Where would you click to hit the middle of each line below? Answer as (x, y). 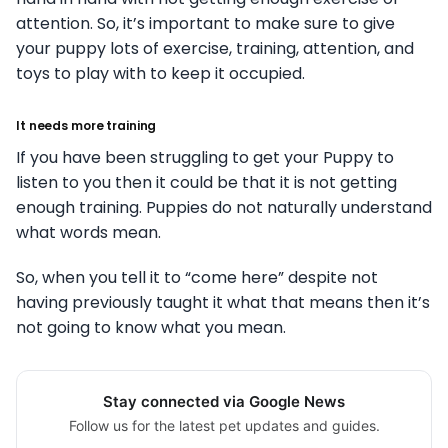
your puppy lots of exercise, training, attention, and (215, 49)
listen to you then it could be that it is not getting (206, 183)
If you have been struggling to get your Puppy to (205, 158)
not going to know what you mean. (151, 328)
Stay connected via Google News (224, 402)
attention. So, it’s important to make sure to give (205, 24)
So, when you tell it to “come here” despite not (197, 278)
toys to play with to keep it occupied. (160, 74)
